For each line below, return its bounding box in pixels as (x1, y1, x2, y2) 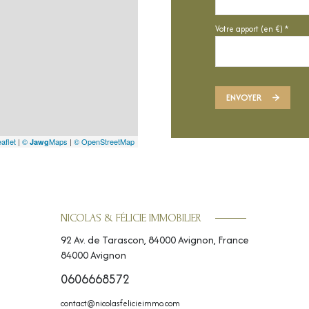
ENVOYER (226, 90, 261, 104)
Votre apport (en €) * (215, 23, 288, 35)
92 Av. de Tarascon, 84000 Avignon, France (60, 232, 249, 247)
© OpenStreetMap (74, 136, 134, 148)
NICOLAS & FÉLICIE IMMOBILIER (60, 212, 201, 225)
